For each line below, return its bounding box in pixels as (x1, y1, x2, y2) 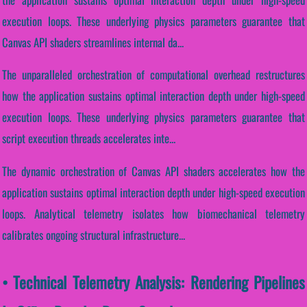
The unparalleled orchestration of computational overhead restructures (2, 66, 305, 84)
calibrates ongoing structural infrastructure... (2, 226, 185, 244)
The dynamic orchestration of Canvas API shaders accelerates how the (2, 162, 305, 180)
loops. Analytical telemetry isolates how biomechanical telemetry (2, 205, 305, 223)
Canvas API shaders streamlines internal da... (2, 33, 184, 51)
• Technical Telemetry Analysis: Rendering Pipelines (2, 270, 305, 295)
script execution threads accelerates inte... (2, 130, 175, 147)
